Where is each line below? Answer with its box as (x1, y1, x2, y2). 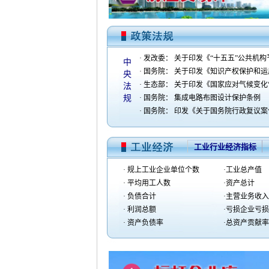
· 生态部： (139, 80, 174, 89)
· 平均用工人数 (121, 179, 171, 187)
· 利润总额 (121, 205, 156, 214)
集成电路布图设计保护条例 (174, 94, 261, 102)
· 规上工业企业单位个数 (121, 166, 199, 174)
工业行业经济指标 (194, 142, 256, 151)
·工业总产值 (222, 166, 262, 174)
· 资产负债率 (121, 219, 163, 227)
